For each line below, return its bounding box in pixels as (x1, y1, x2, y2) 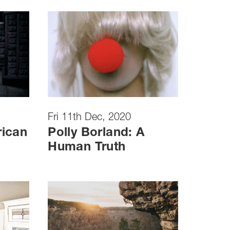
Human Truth (48, 142, 126, 155)
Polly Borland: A (48, 127, 145, 140)
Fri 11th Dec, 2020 (48, 113, 131, 124)
